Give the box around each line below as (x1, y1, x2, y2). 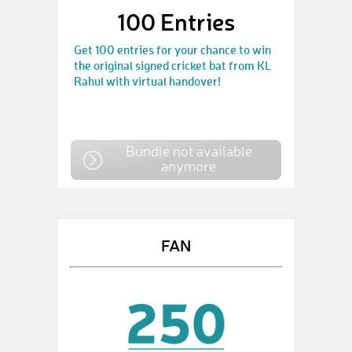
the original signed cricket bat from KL (74, 57, 272, 73)
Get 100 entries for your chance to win (74, 42, 271, 57)
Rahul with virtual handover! (74, 73, 221, 89)
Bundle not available (125, 142, 252, 159)
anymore (161, 157, 216, 174)
